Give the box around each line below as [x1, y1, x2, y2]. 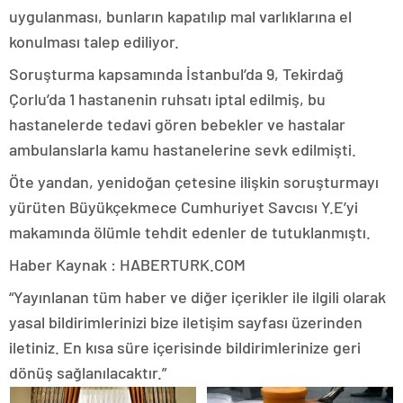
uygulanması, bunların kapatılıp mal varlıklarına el [9, 5, 352, 26]
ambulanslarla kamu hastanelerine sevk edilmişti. [9, 139, 356, 159]
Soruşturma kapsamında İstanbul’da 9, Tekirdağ [9, 63, 344, 84]
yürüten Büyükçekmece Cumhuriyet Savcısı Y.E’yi [9, 196, 358, 217]
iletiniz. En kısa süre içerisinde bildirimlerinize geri [9, 336, 361, 357]
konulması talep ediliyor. [9, 31, 179, 51]
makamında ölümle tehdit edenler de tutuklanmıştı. [9, 221, 371, 242]
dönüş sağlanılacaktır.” [9, 362, 166, 382]
